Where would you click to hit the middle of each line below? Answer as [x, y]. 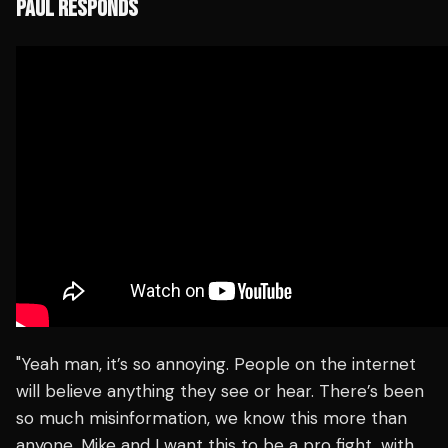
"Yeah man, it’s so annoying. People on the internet [216, 364]
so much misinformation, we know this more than [211, 418]
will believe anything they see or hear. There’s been [220, 391]
